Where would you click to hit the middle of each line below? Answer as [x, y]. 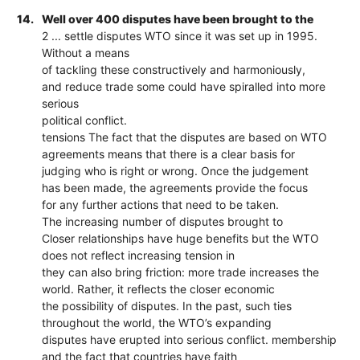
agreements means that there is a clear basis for [169, 153]
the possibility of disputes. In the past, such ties [167, 305]
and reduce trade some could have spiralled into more [184, 86]
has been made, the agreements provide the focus [175, 187]
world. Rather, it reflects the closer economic [159, 288]
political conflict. [85, 120]
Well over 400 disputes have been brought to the [178, 18]
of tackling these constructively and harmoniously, [174, 69]
